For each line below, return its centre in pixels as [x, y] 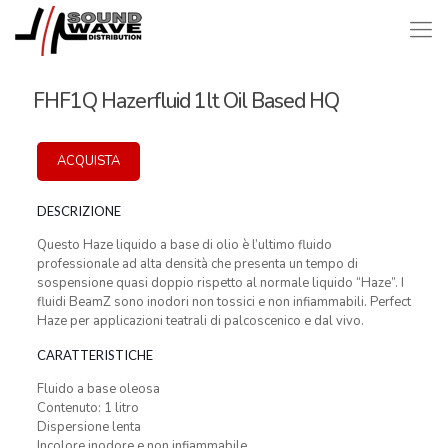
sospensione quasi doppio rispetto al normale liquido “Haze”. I [220, 283]
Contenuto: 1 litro [87, 408]
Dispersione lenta [88, 427]
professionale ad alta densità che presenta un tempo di [197, 264]
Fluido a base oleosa [98, 389]
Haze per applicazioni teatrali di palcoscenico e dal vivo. [200, 321]
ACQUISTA [88, 161]
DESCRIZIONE [78, 211]
